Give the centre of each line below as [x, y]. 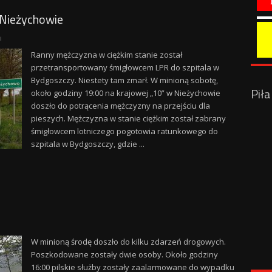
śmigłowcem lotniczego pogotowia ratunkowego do [124, 131]
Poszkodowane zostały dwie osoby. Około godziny [124, 254]
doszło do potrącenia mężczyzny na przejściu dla [120, 106]
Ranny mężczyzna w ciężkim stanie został [106, 55]
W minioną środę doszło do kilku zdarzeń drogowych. [128, 242]
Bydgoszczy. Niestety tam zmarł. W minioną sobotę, [124, 80]
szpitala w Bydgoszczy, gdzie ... [87, 144]
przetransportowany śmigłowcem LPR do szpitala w [125, 67]
